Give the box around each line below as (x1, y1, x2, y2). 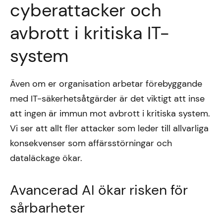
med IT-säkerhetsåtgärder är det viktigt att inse (10, 93, 205, 105)
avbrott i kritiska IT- (10, 21, 169, 45)
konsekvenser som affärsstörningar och (10, 137, 172, 149)
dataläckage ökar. (10, 152, 82, 164)
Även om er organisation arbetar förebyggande (10, 78, 202, 90)
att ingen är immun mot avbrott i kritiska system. (10, 108, 210, 119)
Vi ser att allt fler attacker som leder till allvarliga (10, 122, 209, 134)
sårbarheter (10, 199, 85, 217)
